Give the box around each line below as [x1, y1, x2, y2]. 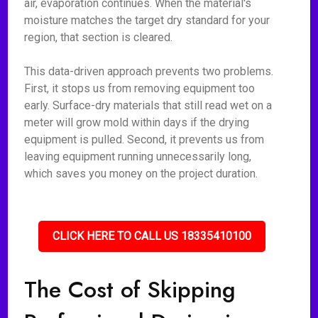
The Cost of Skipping [24, 273, 236, 306]
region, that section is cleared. [24, 31, 173, 44]
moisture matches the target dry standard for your [24, 13, 270, 27]
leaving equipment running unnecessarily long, [24, 150, 252, 163]
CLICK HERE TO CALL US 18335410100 [53, 229, 252, 243]
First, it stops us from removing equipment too [24, 82, 256, 95]
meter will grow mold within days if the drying [24, 116, 250, 129]
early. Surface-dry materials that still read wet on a [24, 99, 273, 112]
